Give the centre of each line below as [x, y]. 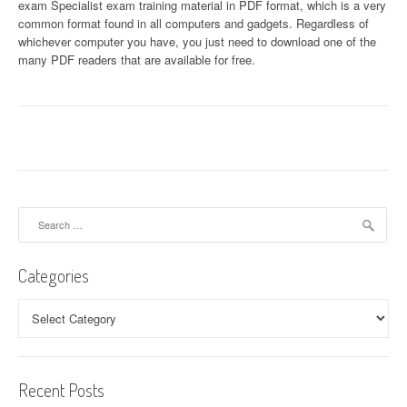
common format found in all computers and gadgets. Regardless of [194, 23]
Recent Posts [61, 389]
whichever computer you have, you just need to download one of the [197, 41]
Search [36, 214]
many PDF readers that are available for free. [137, 59]
